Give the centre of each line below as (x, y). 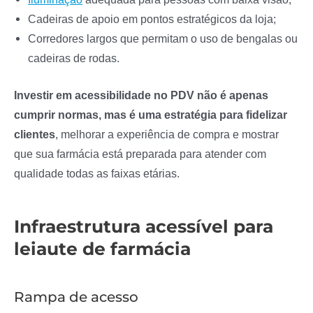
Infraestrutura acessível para (144, 227)
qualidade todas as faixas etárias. (97, 174)
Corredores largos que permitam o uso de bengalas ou (163, 39)
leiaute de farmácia (102, 249)
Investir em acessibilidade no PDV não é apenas (141, 95)
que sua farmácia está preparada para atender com (140, 154)
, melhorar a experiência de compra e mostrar (167, 134)
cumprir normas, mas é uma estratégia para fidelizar (151, 115)
